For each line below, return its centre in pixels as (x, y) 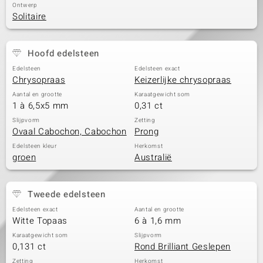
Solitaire (29, 16)
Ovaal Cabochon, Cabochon (70, 131)
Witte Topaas (40, 221)
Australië (153, 157)
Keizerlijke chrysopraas (183, 80)
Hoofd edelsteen (63, 53)
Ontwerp (25, 5)
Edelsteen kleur (35, 146)
